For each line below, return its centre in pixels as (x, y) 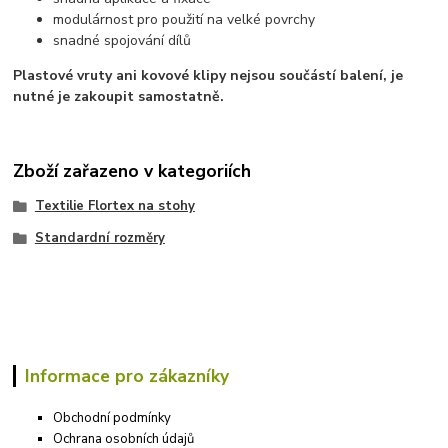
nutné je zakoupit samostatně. (119, 97)
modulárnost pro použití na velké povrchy (184, 20)
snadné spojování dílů (122, 41)
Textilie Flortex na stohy (114, 206)
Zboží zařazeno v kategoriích (132, 170)
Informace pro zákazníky (126, 375)
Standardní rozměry (99, 237)
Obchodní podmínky (112, 418)
